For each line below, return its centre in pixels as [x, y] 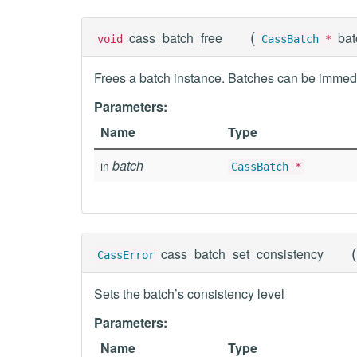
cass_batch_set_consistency [242, 254]
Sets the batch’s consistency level [189, 294]
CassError [126, 255]
